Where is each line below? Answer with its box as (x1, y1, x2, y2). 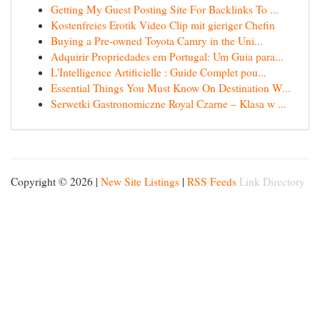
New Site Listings (101, 174, 179, 189)
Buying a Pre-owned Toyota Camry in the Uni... (51, 34, 263, 48)
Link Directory (239, 174, 305, 189)
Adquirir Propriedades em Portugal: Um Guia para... (51, 49, 284, 64)
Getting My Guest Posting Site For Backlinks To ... (51, 2, 279, 16)
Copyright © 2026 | (11, 174, 101, 189)
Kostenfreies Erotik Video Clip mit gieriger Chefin (51, 18, 275, 32)
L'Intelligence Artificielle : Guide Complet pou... (51, 65, 266, 79)
